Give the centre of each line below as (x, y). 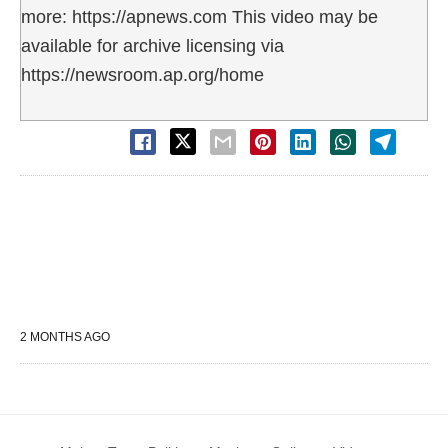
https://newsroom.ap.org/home (142, 74)
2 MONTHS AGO (65, 336)
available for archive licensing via (152, 45)
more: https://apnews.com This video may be (199, 16)
